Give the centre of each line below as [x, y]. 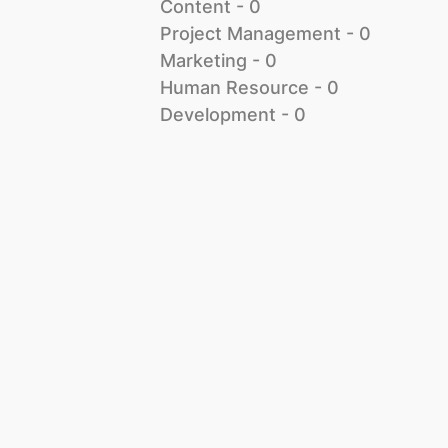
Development [218, 114]
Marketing [203, 60]
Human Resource [234, 87]
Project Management [250, 33]
